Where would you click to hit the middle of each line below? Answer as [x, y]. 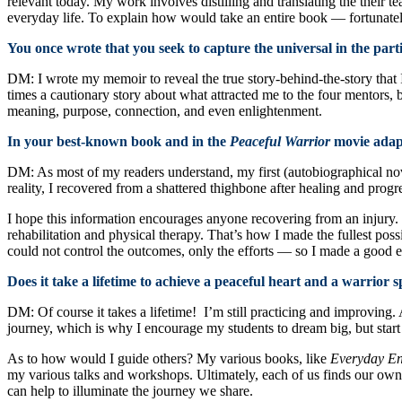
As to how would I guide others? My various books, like [169, 358]
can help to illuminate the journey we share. [130, 390]
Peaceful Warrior [280, 141]
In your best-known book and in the [118, 141]
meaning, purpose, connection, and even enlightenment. [165, 110]
